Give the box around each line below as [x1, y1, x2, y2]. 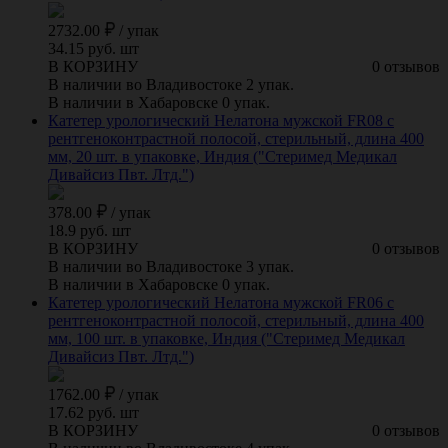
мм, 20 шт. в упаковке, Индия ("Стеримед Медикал [48, 147, 397, 165]
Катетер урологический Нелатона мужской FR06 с [48, 293, 394, 311]
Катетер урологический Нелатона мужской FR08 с [48, 111, 394, 129]
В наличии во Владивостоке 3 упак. [48, 257, 294, 275]
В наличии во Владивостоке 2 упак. [48, 75, 294, 93]
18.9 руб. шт [48, 221, 131, 239]
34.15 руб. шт [48, 39, 139, 57]
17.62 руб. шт [48, 403, 139, 421]
